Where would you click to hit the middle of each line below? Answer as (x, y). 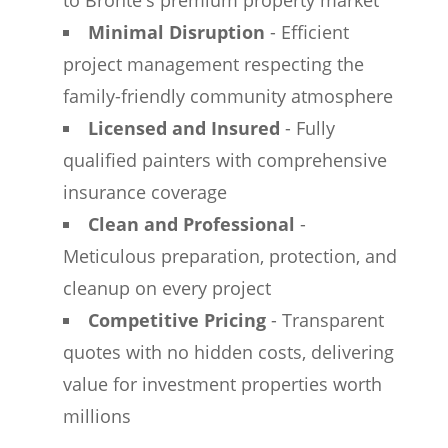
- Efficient (306, 32)
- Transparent (324, 320)
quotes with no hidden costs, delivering (228, 352)
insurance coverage (144, 192)
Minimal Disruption (176, 32)
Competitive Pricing (176, 320)
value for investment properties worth (222, 384)
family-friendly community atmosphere (227, 96)
